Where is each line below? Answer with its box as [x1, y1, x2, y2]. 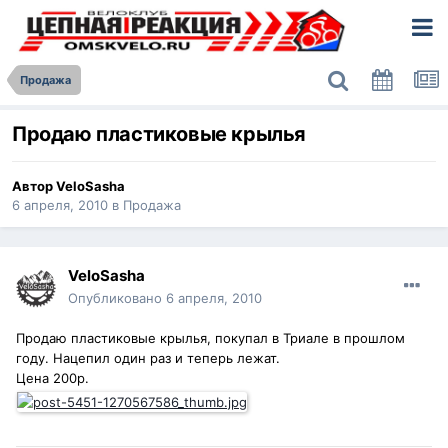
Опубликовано [68, 290, 166, 307]
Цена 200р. [16, 370, 89, 387]
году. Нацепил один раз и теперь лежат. [16, 350, 280, 367]
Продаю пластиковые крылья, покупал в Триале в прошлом [16, 330, 405, 347]
